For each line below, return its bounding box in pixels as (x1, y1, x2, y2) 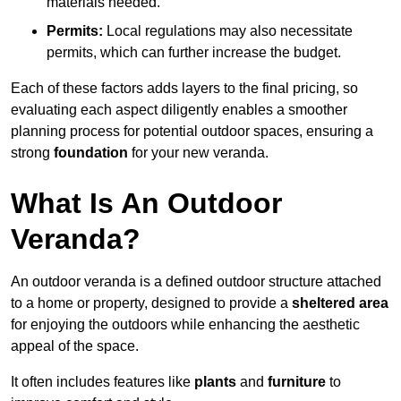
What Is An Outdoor (11, 187, 282, 220)
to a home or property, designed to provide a (11, 295, 292, 311)
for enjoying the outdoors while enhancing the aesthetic (11, 317, 360, 333)
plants (194, 374, 236, 390)
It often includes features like (11, 374, 194, 390)
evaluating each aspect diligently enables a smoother (11, 102, 347, 118)
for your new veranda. (128, 145, 269, 161)
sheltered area (292, 295, 388, 311)
